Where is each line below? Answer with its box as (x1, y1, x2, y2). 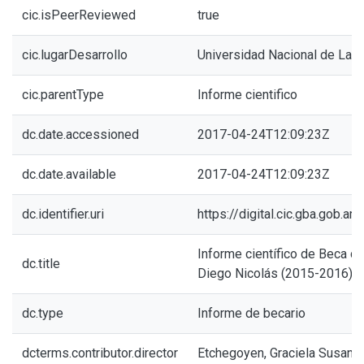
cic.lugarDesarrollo (22, 47, 128, 63)
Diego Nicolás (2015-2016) (197, 266, 353, 281)
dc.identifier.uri (22, 206, 104, 222)
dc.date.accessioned (22, 127, 139, 142)
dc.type (22, 305, 63, 321)
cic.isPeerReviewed (22, 7, 136, 23)
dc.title (22, 256, 60, 271)
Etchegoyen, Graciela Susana (197, 345, 360, 361)
